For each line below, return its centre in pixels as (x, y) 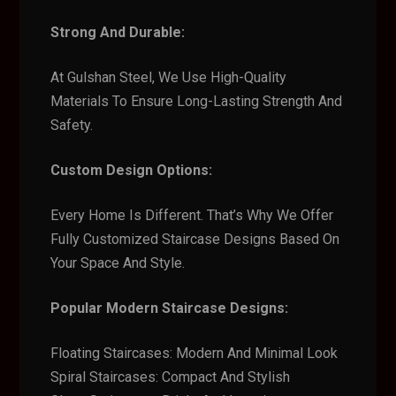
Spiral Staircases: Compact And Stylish (171, 377)
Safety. (72, 125)
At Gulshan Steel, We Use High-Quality (169, 77)
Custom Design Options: (132, 170)
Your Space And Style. (118, 263)
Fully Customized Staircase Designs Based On (195, 239)
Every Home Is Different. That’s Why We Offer (192, 215)
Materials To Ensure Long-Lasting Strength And (197, 101)
